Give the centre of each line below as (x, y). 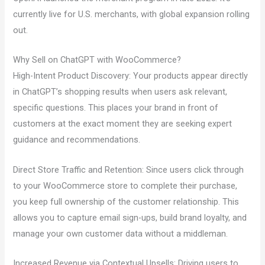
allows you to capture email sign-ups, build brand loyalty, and (130, 217)
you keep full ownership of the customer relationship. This (126, 201)
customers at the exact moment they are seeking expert (123, 124)
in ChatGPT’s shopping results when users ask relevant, (120, 92)
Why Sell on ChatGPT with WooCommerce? (97, 60)
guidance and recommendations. (77, 140)
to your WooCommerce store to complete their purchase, (125, 185)
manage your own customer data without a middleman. (121, 233)
